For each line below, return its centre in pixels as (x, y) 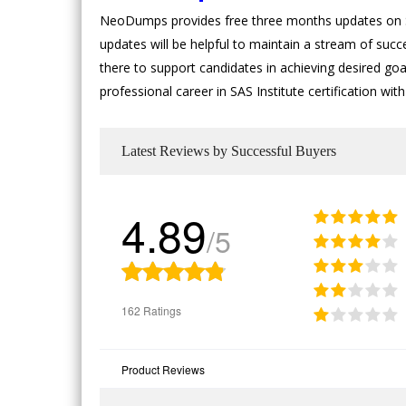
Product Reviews (163, 369)
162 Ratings (151, 311)
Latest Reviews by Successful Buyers (229, 150)
